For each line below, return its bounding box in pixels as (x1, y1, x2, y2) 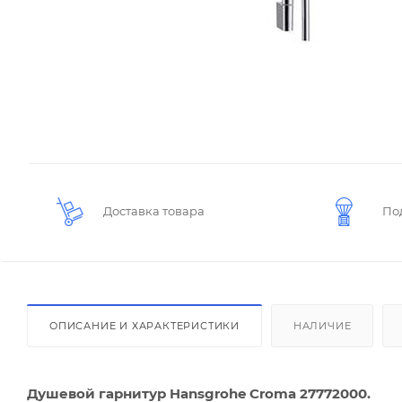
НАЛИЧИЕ (293, 319, 352, 332)
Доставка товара (103, 203, 205, 218)
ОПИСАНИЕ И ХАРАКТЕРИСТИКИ (49, 319, 240, 332)
